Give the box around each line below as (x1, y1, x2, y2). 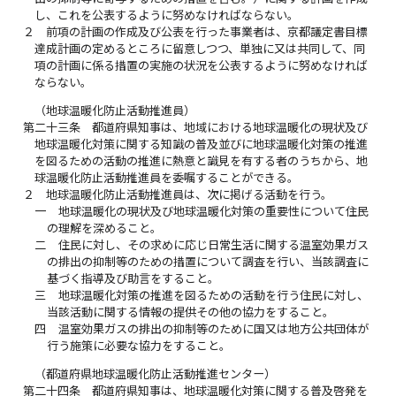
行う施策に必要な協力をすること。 (46, 339, 231, 354)
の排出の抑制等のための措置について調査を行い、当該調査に (46, 255, 369, 270)
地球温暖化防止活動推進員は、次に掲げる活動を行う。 (46, 187, 333, 202)
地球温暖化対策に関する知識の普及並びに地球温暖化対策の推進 (34, 137, 369, 152)
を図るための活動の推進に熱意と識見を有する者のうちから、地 (34, 154, 369, 169)
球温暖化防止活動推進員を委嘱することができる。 (34, 171, 300, 186)
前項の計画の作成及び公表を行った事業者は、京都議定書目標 (46, 25, 369, 40)
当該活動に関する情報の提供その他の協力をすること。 (46, 305, 334, 320)
